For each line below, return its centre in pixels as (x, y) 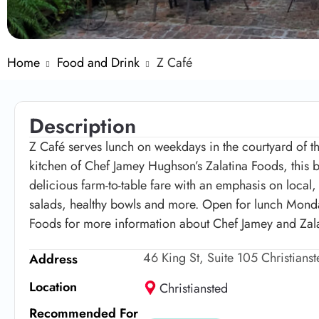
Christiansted (194, 288)
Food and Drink (98, 62)
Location (53, 287)
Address (53, 259)
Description (83, 126)
